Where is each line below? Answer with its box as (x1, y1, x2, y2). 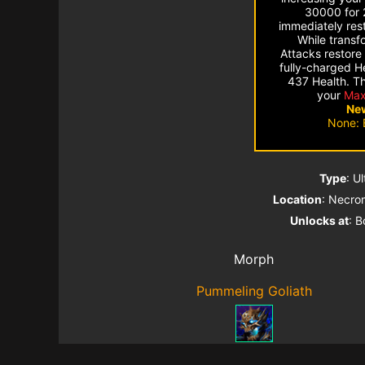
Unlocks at (290, 213, 349, 227)
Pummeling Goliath (196, 282, 312, 299)
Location (273, 191, 322, 206)
